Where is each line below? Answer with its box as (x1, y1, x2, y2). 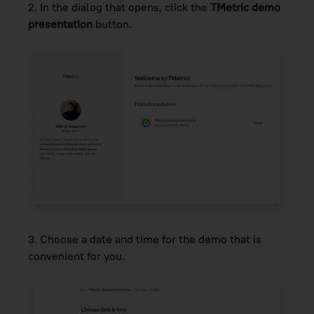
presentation (28, 16, 93, 31)
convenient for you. (28, 248, 125, 263)
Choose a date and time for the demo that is (40, 231, 261, 246)
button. (93, 16, 132, 31)
